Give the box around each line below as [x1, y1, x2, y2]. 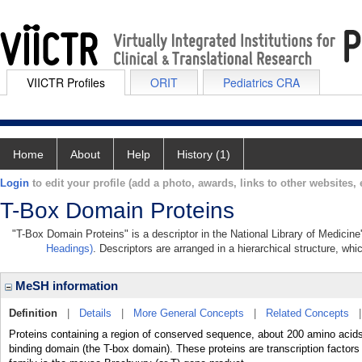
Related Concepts [266, 307, 349, 319]
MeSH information [12, 279, 118, 293]
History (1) [177, 148, 230, 161]
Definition [9, 307, 57, 319]
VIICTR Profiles [27, 74, 105, 90]
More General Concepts [133, 307, 244, 319]
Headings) [46, 242, 93, 255]
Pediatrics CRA [223, 74, 300, 90]
